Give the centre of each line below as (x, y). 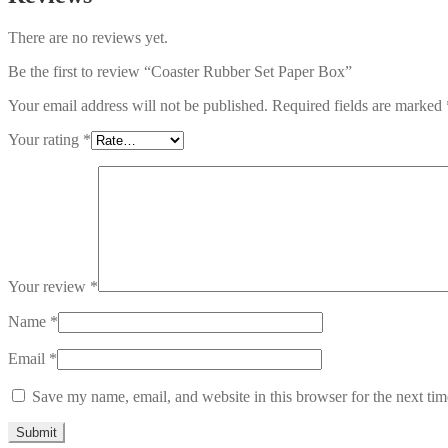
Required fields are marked (359, 105)
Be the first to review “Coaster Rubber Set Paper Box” (180, 71)
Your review (49, 286)
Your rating (45, 139)
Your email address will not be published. (138, 105)
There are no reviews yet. (88, 37)
